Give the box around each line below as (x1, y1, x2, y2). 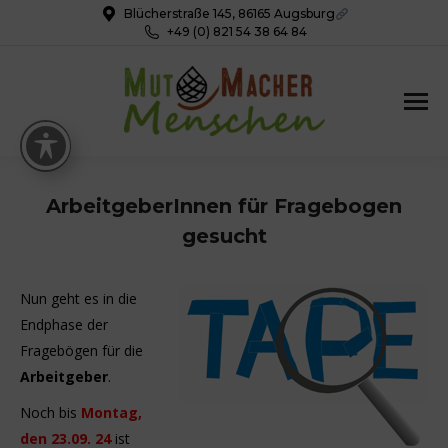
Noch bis (20, 403, 81, 422)
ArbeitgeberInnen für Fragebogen (46, 194, 402, 218)
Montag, (81, 403, 142, 422)
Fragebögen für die (20, 341, 143, 360)
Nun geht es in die (20, 289, 137, 308)
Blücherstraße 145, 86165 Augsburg (124, 6, 336, 21)
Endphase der (20, 315, 108, 334)
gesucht (181, 224, 267, 248)
